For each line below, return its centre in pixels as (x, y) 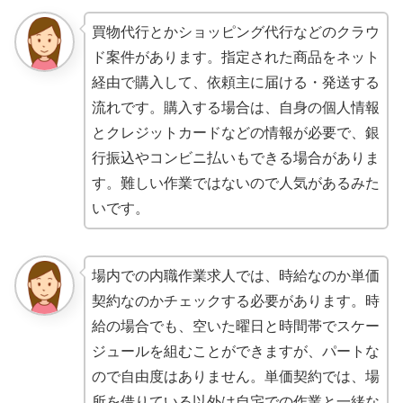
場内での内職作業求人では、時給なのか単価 (235, 276)
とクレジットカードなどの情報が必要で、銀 (235, 133)
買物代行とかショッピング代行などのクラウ (235, 32)
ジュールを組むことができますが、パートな (235, 352)
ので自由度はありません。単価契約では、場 (235, 377)
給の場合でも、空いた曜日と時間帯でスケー (235, 327)
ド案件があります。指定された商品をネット (235, 58)
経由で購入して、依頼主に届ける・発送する (235, 83)
